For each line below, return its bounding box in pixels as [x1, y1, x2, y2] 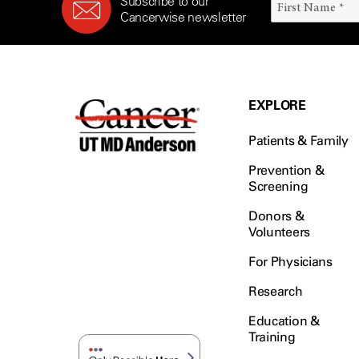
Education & [248, 313, 320, 329]
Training [248, 329, 296, 345]
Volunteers [248, 224, 310, 240]
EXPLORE [248, 97, 306, 113]
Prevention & [248, 163, 325, 178]
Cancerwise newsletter [119, 9, 247, 25]
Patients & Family [248, 133, 349, 148]
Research [248, 284, 303, 299]
